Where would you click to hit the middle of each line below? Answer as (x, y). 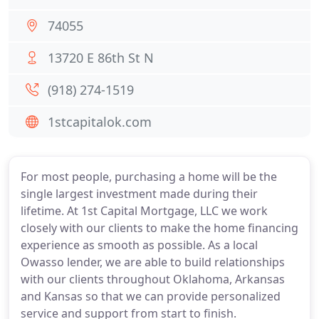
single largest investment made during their (139, 194)
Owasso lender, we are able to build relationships (153, 262)
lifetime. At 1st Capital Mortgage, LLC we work (144, 211)
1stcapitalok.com (100, 122)
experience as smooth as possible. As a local (139, 245)
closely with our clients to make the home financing (159, 228)
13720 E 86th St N (101, 58)
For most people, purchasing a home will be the (149, 177)
